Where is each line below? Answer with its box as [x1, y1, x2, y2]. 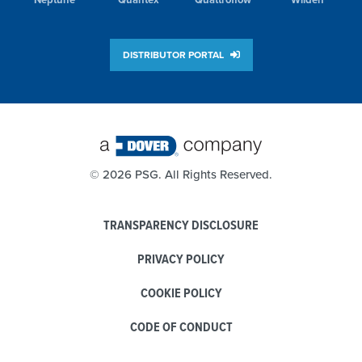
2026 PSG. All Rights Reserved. [103, 166, 272, 183]
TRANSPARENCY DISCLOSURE [103, 216, 259, 234]
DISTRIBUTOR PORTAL [122, 48, 226, 61]
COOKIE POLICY [140, 284, 222, 302]
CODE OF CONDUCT [129, 318, 233, 336]
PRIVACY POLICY [137, 250, 225, 268]
